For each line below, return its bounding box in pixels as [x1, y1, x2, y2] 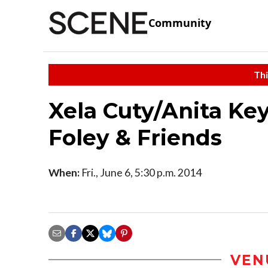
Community [148, 16, 211, 31]
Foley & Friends [48, 124, 222, 151]
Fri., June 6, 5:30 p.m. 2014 [80, 166, 202, 179]
